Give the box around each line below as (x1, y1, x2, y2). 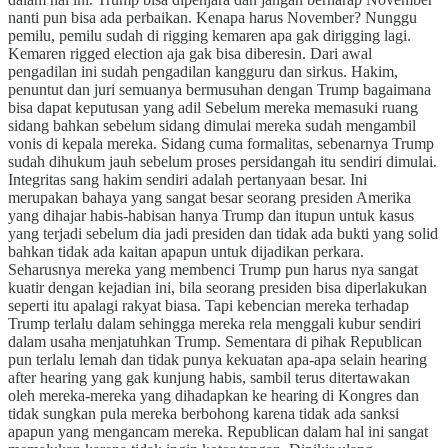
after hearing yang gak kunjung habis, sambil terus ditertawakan (8, 368, 410, 386)
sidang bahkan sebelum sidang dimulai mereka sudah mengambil (8, 116, 416, 134)
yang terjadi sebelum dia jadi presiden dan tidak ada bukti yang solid (8, 224, 438, 242)
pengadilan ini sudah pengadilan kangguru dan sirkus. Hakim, (8, 62, 398, 80)
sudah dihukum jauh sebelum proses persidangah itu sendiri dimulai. (8, 152, 437, 170)
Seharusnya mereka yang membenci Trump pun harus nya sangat (8, 260, 418, 278)
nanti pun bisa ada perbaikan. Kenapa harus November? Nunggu (8, 8, 417, 26)
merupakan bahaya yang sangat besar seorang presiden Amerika (8, 188, 411, 206)
